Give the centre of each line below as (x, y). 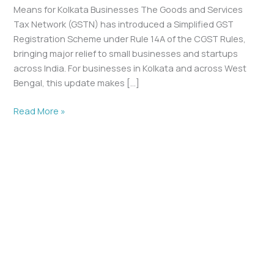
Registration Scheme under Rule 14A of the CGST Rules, (130, 39)
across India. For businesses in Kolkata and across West (130, 68)
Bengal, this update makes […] (77, 83)
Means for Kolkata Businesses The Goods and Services (128, 9)
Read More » (40, 111)
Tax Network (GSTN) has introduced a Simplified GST (124, 24)
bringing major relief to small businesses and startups (126, 54)
